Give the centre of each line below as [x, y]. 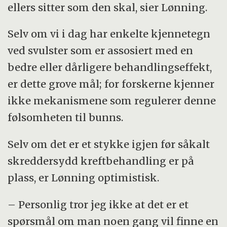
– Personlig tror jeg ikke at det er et [98, 205]
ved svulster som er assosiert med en [101, 51]
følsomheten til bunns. [66, 118]
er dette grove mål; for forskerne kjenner [111, 84]
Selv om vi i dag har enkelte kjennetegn [109, 34]
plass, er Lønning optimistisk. [84, 178]
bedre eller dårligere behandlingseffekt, [110, 67]
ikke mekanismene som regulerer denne [112, 101]
